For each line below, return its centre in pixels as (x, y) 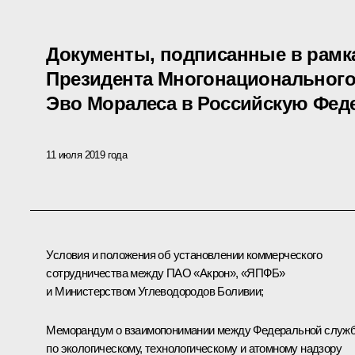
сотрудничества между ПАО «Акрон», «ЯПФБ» (166, 273)
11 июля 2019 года (87, 155)
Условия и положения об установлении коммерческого (184, 255)
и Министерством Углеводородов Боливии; (155, 292)
